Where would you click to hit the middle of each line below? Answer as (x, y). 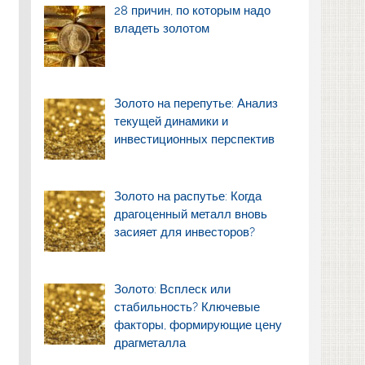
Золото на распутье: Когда (188, 196)
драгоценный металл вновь (191, 214)
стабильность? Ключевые (187, 307)
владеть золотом (162, 29)
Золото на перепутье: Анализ (196, 104)
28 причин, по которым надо (193, 11)
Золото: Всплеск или (173, 289)
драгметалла (150, 343)
